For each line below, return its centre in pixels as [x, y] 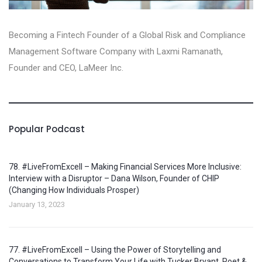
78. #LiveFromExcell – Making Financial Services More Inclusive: [125, 166]
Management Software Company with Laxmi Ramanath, [116, 51]
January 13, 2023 [37, 204]
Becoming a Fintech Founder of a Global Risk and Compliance [127, 35]
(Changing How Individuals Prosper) [74, 190]
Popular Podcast [47, 129]
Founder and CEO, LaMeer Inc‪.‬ [66, 68]
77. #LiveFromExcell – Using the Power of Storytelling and [115, 249]
